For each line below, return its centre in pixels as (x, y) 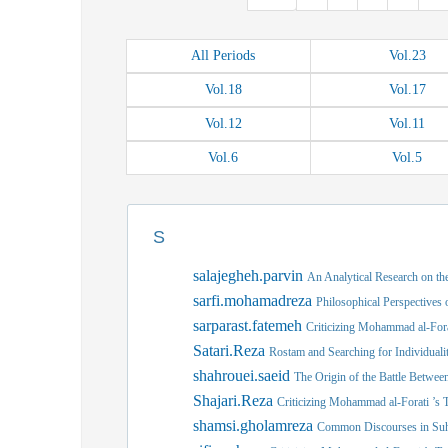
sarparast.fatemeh (249, 325)
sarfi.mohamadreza (254, 300)
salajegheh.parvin (250, 275)
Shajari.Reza (235, 400)
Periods (234, 55)
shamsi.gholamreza (255, 425)
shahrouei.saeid (243, 375)
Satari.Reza (231, 350)
